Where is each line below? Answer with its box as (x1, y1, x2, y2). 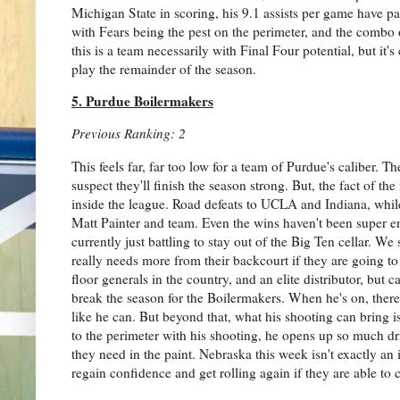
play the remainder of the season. (71, 59, 256, 78)
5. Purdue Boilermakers (71, 91, 213, 112)
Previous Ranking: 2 (71, 124, 186, 143)
